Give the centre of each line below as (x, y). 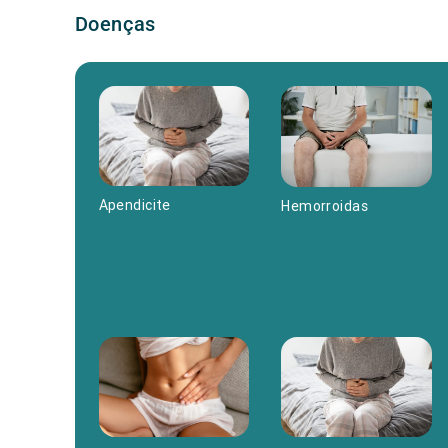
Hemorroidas (324, 205)
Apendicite (134, 205)
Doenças (115, 24)
